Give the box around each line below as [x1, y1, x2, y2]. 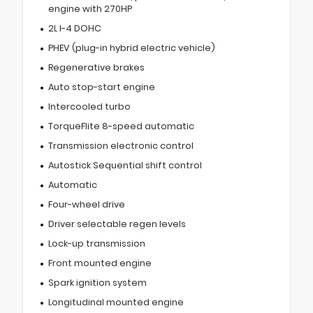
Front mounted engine [48, 256, 152, 269]
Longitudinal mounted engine [48, 296, 184, 308]
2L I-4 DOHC [48, 22, 101, 34]
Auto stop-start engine [48, 80, 155, 93]
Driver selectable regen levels [48, 217, 186, 230]
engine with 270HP [48, 2, 132, 15]
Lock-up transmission [48, 237, 145, 249]
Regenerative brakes [48, 61, 145, 73]
